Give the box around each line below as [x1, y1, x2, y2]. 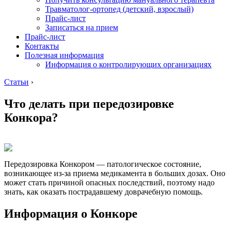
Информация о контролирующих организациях [45, 60, 212, 69]
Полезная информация [25, 50, 104, 60]
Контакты [25, 41, 59, 50]
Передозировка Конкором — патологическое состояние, [4, 159, 201, 168]
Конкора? [4, 110, 58, 124]
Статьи [4, 77, 29, 86]
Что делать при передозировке [4, 97, 174, 110]
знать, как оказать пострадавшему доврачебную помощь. [4, 187, 203, 196]
